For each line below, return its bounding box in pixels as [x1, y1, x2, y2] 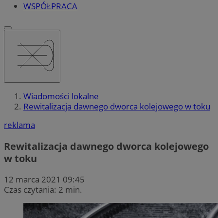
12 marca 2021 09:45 [4, 173, 85, 185]
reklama [4, 119, 35, 131]
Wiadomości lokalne [23, 91, 99, 102]
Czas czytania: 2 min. [4, 183, 82, 195]
